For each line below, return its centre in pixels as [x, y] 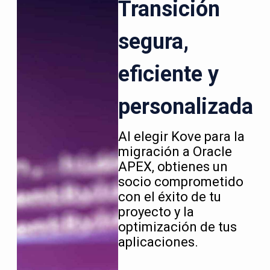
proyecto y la [156, 212]
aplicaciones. [158, 242]
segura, [153, 41]
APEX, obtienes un [173, 166]
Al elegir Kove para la [181, 136]
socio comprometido [181, 181]
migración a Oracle [175, 151]
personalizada [186, 106]
